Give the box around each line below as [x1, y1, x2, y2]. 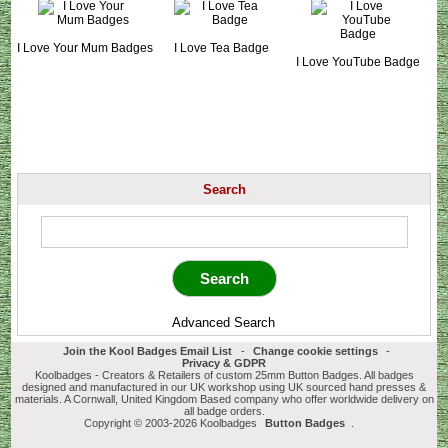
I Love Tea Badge [174, 40, 270, 55]
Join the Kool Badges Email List [63, 345, 233, 358]
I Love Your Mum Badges [17, 40, 154, 55]
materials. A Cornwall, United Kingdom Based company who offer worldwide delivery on [14, 393, 434, 406]
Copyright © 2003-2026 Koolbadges [83, 417, 260, 430]
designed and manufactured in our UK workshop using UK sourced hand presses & [22, 381, 426, 394]
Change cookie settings [252, 345, 378, 358]
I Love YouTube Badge [296, 54, 421, 69]
